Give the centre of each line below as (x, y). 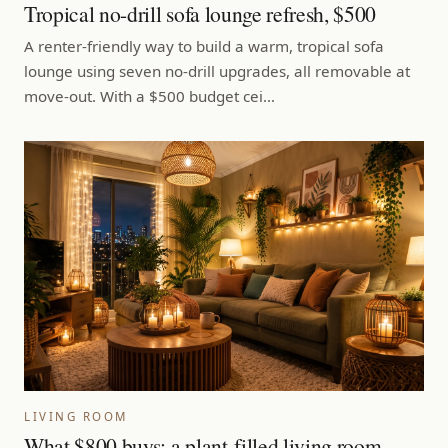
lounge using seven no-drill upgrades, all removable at (217, 70)
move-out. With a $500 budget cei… (149, 95)
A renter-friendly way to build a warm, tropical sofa (204, 45)
